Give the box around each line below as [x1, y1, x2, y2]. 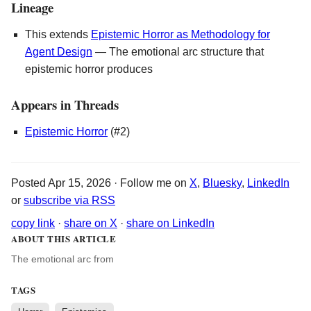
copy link [11, 217, 55, 229]
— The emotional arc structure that [92, 45, 264, 58]
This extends [25, 28, 91, 40]
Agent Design [25, 45, 92, 58]
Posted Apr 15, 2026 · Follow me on [11, 176, 190, 189]
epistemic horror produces [25, 62, 153, 75]
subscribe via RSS [24, 194, 115, 206]
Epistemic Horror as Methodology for [91, 28, 270, 40]
